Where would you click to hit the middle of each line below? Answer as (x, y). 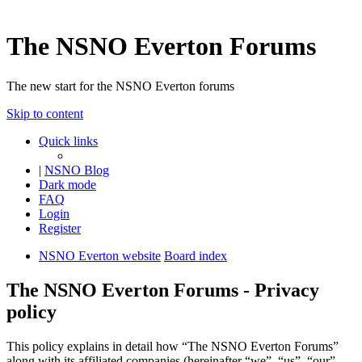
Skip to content (45, 113)
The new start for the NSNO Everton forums (120, 86)
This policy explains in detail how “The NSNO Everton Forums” (173, 346)
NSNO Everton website (100, 255)
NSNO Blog (77, 170)
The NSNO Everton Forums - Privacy (163, 290)
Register (60, 228)
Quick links (68, 141)
